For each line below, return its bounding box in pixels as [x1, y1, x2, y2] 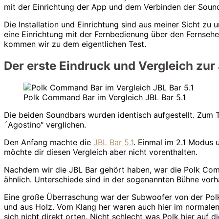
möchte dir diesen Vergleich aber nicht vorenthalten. [4, 147, 197, 157]
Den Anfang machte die [4, 137, 93, 147]
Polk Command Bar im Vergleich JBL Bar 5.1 [23, 92, 186, 102]
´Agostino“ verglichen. [4, 119, 86, 130]
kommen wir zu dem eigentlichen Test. [4, 39, 146, 49]
